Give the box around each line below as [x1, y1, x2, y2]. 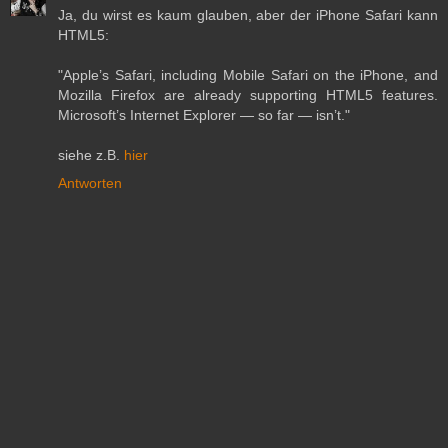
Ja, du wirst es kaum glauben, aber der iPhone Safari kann [58, 7, 438, 24]
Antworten [58, 175, 122, 192]
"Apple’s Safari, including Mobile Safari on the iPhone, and [58, 67, 438, 84]
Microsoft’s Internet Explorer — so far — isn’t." [58, 107, 350, 124]
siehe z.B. [58, 147, 124, 164]
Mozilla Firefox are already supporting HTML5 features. [58, 87, 438, 104]
